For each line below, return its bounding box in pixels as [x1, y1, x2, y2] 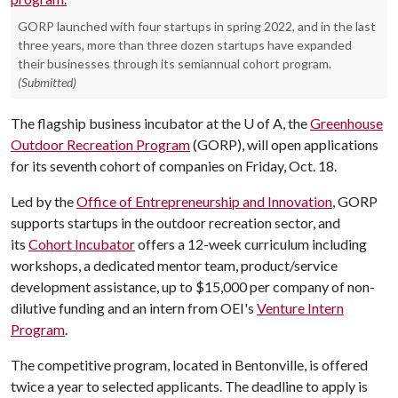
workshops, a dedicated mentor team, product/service [11, 257, 338, 274]
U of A [243, 115, 283, 131]
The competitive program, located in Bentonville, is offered [11, 356, 368, 373]
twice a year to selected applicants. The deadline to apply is [11, 378, 368, 394]
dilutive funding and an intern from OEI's [11, 299, 257, 316]
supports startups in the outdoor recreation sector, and [11, 214, 340, 231]
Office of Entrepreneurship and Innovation [76, 193, 332, 210]
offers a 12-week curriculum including [135, 235, 367, 252]
